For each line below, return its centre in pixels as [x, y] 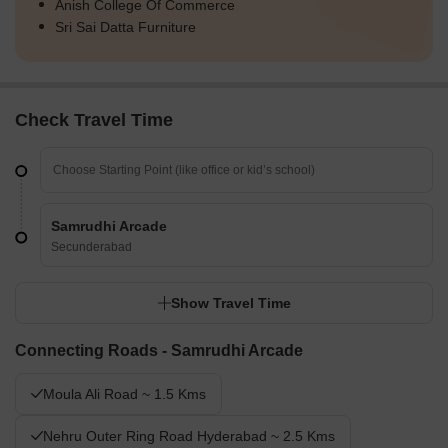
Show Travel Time [231, 303]
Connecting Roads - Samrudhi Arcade [159, 351]
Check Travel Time [94, 120]
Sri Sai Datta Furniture [125, 27]
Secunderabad [91, 247]
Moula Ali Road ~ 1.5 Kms [124, 394]
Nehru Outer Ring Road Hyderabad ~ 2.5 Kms [189, 436]
